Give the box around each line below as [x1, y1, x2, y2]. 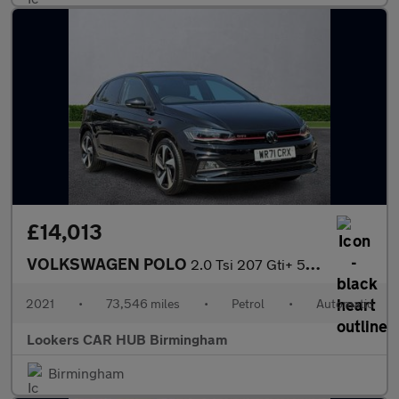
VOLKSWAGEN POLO [27, 254, 191, 273]
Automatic [316, 296, 373, 311]
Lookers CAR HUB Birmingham [27, 330, 227, 347]
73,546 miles [106, 296, 180, 311]
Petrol [232, 296, 265, 311]
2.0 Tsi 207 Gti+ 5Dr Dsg [191, 256, 305, 273]
